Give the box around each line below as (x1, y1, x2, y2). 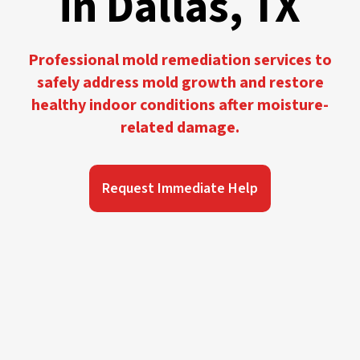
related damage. (121, 116, 239, 139)
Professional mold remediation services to (28, 48, 332, 72)
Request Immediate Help (102, 178, 258, 198)
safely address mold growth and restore (36, 71, 324, 94)
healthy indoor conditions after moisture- (31, 93, 329, 117)
